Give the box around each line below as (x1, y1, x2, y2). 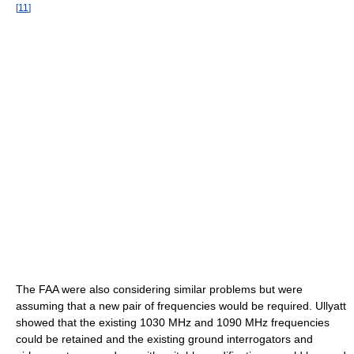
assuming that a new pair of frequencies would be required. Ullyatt (16, 299, 346, 312)
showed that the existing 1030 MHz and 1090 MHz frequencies (16, 315, 330, 329)
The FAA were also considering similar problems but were (16, 282, 303, 296)
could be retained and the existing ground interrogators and (16, 332, 313, 345)
